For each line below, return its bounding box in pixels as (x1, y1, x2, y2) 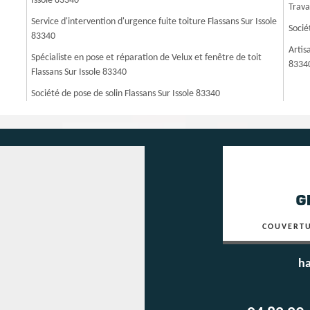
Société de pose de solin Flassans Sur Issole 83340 (31, 89, 221, 99)
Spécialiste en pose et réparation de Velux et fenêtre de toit (31, 53, 262, 63)
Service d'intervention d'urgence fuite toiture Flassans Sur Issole (31, 17, 277, 27)
